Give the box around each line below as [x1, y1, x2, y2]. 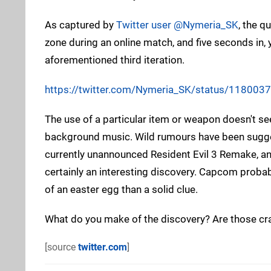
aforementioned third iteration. [45, 53, 184, 66]
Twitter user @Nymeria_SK [116, 18, 238, 31]
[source [45, 241, 78, 253]
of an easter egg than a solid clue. [45, 183, 198, 195]
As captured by [45, 18, 116, 31]
